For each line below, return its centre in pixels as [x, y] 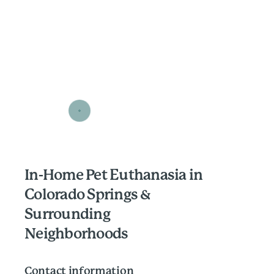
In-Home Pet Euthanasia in [114, 176]
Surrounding [67, 215]
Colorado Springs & [88, 195]
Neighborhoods [76, 234]
